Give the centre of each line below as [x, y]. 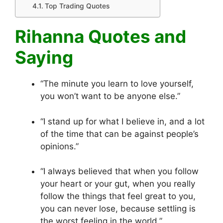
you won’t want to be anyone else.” [110, 96]
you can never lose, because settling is [118, 209]
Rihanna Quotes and [101, 37]
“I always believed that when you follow [119, 171]
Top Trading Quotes [77, 6]
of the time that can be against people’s [119, 134]
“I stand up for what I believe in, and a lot [122, 121]
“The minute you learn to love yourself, [117, 84]
